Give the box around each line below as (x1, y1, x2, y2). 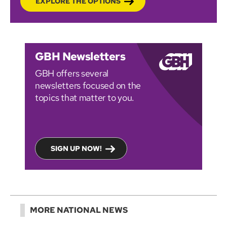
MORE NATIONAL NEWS (30, 204, 128, 215)
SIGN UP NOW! (51, 143, 102, 153)
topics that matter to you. (35, 91, 134, 103)
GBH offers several (35, 67, 109, 79)
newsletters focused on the (35, 79, 141, 91)
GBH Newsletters (35, 49, 126, 64)
